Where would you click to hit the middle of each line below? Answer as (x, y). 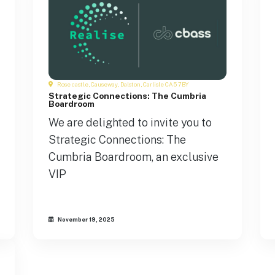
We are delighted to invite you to (130, 123)
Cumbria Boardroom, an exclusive (134, 157)
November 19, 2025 (86, 219)
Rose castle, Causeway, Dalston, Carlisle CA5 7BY (122, 85)
